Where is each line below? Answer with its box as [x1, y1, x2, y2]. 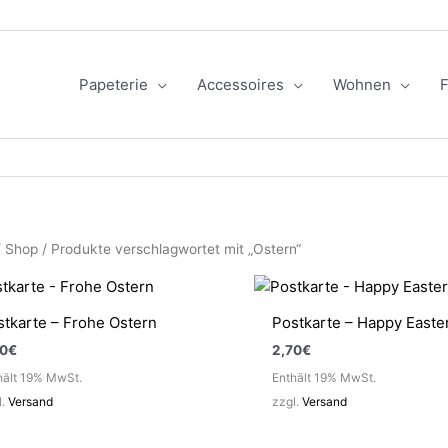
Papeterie [78, 74, 148, 94]
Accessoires [196, 74, 284, 94]
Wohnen [332, 74, 391, 94]
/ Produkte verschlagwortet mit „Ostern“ [38, 241, 301, 257]
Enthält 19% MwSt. [271, 370, 376, 386]
